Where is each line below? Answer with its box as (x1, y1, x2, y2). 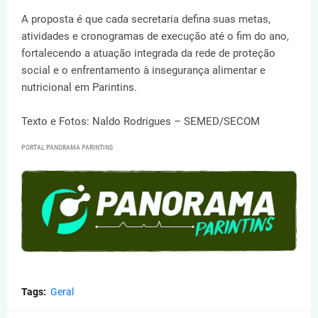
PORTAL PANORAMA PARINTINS (21, 143, 113, 151)
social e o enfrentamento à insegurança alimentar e (21, 63, 265, 77)
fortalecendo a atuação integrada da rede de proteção (21, 46, 275, 60)
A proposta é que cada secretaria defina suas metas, (21, 12, 270, 26)
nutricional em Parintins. (21, 80, 137, 94)
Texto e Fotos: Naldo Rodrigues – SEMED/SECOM (21, 114, 260, 128)
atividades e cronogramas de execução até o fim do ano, (21, 29, 289, 43)
